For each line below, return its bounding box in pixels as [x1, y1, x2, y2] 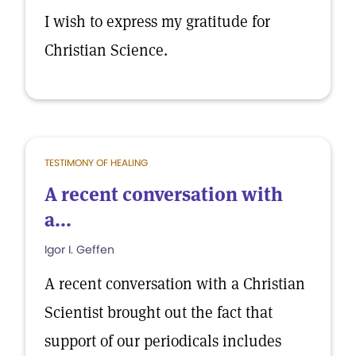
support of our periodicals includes [44, 331, 281, 351]
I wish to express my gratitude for [44, 11, 270, 32]
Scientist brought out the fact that [44, 302, 273, 323]
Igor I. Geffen [44, 242, 114, 257]
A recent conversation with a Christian [44, 273, 305, 294]
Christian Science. [44, 40, 168, 60]
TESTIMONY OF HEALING [44, 156, 148, 169]
